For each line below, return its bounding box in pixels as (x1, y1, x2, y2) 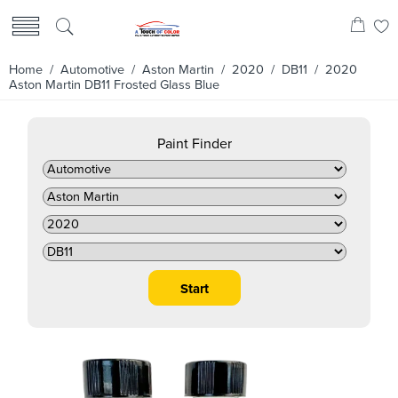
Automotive (60, 62, 124, 77)
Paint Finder (157, 135, 232, 154)
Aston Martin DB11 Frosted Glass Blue (9, 77, 219, 92)
